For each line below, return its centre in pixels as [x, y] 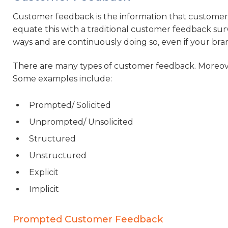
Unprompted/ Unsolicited [81, 122]
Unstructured [58, 155]
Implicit [44, 189]
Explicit [44, 172]
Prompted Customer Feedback [88, 219]
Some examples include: [62, 79]
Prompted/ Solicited [70, 105]
